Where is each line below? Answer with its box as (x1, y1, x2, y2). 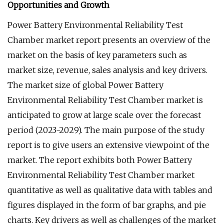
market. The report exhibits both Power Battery (7, 155, 192, 165)
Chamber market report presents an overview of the (7, 35, 210, 45)
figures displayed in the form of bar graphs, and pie (7, 200, 206, 210)
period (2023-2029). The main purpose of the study (7, 125, 204, 135)
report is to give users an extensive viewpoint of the (7, 140, 209, 150)
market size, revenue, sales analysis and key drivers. (7, 65, 207, 75)
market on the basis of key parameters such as (7, 50, 187, 60)
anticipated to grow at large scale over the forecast (7, 110, 201, 120)
